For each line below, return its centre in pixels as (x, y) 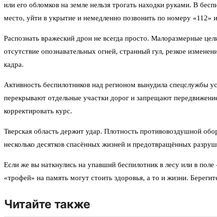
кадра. (14, 64)
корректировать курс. (38, 111)
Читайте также (47, 204)
